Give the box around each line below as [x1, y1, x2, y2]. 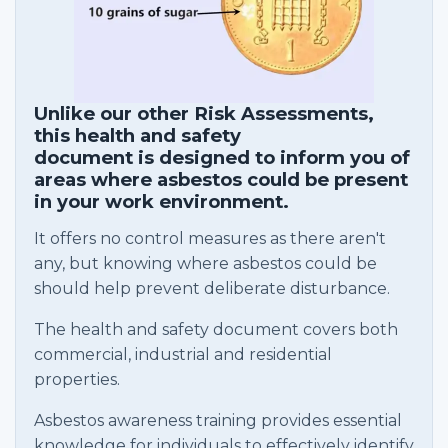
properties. [34, 370, 120, 389]
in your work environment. [34, 190, 289, 213]
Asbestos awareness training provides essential [34, 411, 402, 430]
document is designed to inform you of [34, 146, 410, 169]
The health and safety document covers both [34, 320, 398, 339]
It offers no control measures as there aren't [34, 229, 386, 248]
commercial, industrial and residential [34, 345, 332, 364]
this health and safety [34, 124, 241, 147]
